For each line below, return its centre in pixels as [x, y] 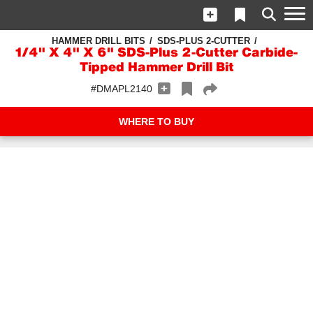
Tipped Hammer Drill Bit [156, 68]
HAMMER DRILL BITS [98, 41]
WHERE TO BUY [156, 122]
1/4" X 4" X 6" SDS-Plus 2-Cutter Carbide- [156, 53]
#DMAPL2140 [121, 89]
